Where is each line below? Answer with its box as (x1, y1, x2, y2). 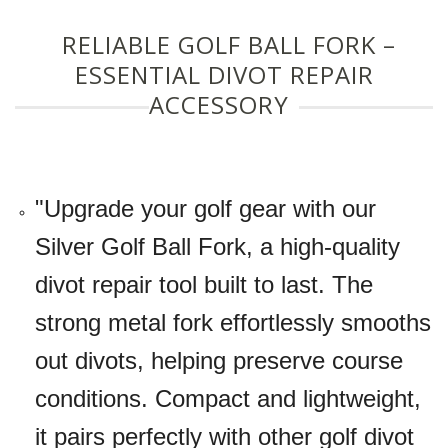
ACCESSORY (149, 88, 289, 122)
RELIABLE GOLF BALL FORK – (62, 28, 396, 62)
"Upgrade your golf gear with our (35, 195, 376, 223)
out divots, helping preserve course (35, 347, 403, 375)
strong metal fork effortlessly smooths (35, 309, 431, 337)
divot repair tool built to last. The (35, 271, 373, 299)
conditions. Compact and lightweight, (35, 385, 421, 413)
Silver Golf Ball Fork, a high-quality (35, 233, 400, 261)
